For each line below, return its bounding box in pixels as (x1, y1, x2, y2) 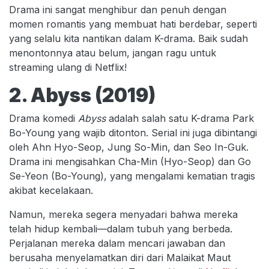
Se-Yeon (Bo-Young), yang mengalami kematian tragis (9, 170, 255, 182)
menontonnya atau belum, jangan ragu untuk (9, 47, 216, 59)
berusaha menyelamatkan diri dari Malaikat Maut (9, 252, 231, 264)
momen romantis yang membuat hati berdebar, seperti (9, 18, 257, 30)
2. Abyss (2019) (9, 83, 156, 107)
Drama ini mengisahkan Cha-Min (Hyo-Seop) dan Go (9, 156, 251, 168)
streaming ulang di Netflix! (9, 61, 127, 73)
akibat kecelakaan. (9, 184, 93, 196)
